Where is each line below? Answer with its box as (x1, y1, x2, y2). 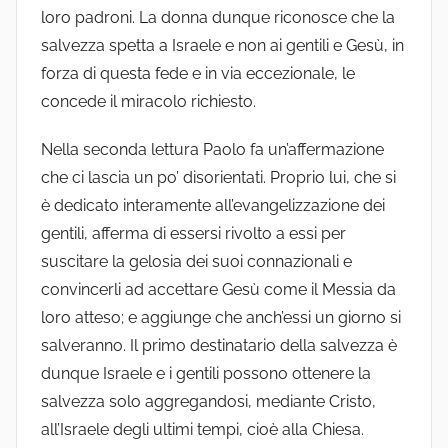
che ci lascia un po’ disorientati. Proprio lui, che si (41, 168, 396, 188)
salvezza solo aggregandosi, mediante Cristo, (41, 392, 376, 412)
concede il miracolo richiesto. (41, 92, 260, 112)
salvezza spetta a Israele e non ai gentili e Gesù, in (41, 36, 404, 56)
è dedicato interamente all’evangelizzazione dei (41, 196, 385, 216)
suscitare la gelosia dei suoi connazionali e (41, 252, 352, 272)
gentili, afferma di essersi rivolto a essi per (41, 224, 346, 244)
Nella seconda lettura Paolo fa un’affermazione (41, 140, 384, 160)
